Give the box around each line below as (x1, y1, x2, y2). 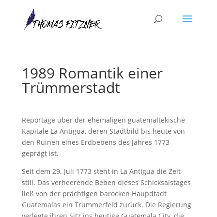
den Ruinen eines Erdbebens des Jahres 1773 (21, 138, 170, 147)
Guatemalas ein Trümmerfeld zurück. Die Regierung (21, 200, 191, 209)
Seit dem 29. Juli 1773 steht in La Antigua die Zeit (21, 167, 181, 176)
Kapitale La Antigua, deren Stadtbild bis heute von (21, 126, 185, 136)
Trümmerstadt (21, 77, 120, 97)
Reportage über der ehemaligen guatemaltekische (21, 115, 185, 124)
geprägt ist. (21, 149, 59, 158)
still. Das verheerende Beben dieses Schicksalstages (21, 178, 191, 187)
